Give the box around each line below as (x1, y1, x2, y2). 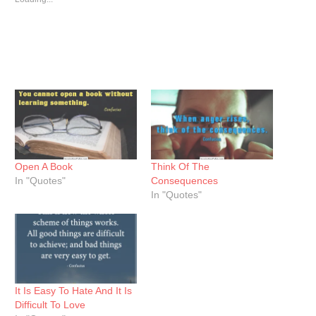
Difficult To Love (15, 298, 86, 310)
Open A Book (15, 161, 73, 173)
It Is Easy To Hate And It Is (15, 284, 133, 296)
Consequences (151, 175, 218, 187)
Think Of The (151, 161, 209, 173)
